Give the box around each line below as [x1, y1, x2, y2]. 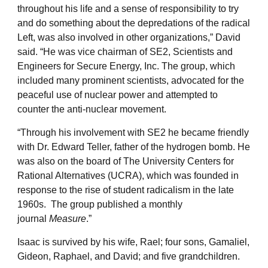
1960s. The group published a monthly [17, 199, 182, 209]
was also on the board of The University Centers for [17, 156, 234, 166]
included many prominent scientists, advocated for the [17, 75, 244, 86]
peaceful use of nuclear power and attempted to [17, 89, 218, 100]
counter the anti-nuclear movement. [17, 103, 166, 114]
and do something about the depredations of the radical [17, 17, 250, 28]
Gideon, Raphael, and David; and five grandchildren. [17, 251, 240, 261]
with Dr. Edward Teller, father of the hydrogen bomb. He [17, 141, 250, 152]
